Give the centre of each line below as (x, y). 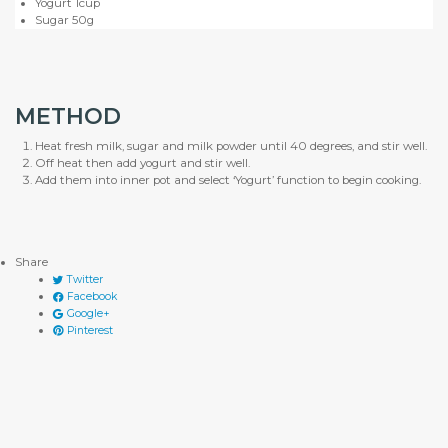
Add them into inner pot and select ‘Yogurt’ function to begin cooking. (228, 180)
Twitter (83, 280)
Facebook (90, 297)
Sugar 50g (64, 20)
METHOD (68, 117)
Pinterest (88, 331)
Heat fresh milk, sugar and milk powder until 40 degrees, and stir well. (231, 146)
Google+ (86, 314)
